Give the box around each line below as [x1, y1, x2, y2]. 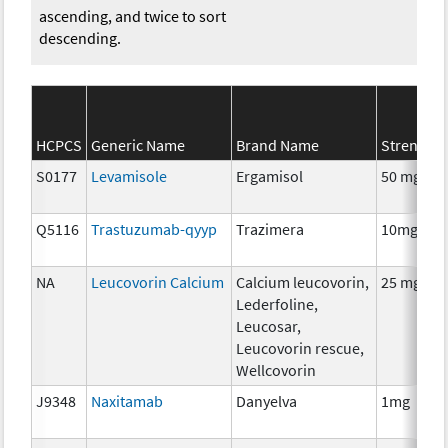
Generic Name [91, 134, 186, 155]
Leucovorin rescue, [236, 337, 365, 358]
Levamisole [91, 165, 168, 186]
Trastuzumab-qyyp [91, 218, 218, 239]
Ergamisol [236, 165, 304, 186]
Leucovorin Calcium [91, 271, 225, 292]
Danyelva [236, 390, 298, 411]
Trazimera [236, 218, 305, 239]
